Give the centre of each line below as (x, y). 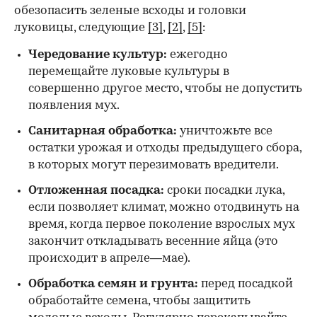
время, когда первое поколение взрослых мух (162, 225)
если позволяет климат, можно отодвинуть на (164, 208)
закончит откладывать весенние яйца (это (153, 242)
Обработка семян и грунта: (113, 284)
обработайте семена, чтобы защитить (139, 301)
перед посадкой (246, 284)
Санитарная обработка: (104, 132)
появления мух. (74, 106)
